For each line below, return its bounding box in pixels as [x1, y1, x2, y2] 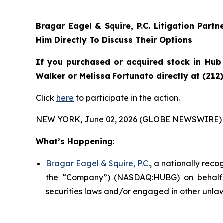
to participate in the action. [74, 93, 180, 103]
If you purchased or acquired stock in [36, 57, 205, 67]
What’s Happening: [36, 136, 114, 146]
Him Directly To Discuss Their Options [36, 35, 192, 45]
